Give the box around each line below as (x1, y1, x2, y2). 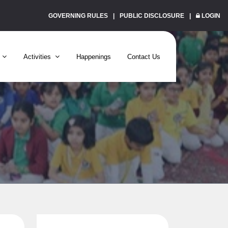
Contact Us (127, 53, 160, 61)
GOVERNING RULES (48, 12, 108, 19)
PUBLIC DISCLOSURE (120, 12, 184, 19)
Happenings (76, 53, 111, 61)
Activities (23, 53, 51, 61)
